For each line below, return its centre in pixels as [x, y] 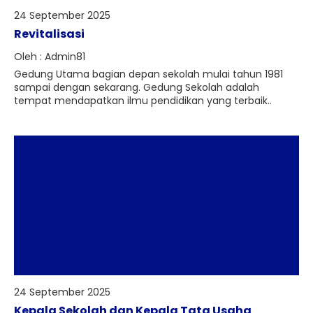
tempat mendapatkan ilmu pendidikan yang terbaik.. [143, 101]
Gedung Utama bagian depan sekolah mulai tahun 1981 [148, 74]
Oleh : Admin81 [50, 57]
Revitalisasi [49, 34]
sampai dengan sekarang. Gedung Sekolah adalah [137, 87]
